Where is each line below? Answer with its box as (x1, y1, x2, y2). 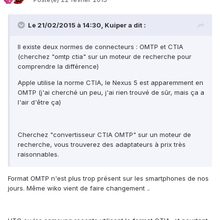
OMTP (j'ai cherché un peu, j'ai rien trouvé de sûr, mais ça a (18, 88, 204, 97)
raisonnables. (18, 150, 59, 159)
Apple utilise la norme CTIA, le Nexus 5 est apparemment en (18, 79, 203, 87)
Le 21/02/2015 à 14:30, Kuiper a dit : (28, 21, 146, 29)
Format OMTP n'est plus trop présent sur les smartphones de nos (8, 174, 209, 183)
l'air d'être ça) (18, 98, 61, 107)
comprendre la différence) (18, 62, 99, 71)
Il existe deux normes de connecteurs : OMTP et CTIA (18, 43, 183, 51)
